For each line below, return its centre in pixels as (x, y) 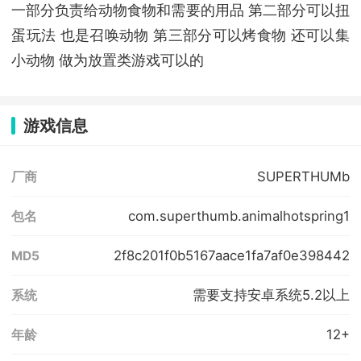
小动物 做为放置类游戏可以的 (108, 60)
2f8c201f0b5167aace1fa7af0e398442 (231, 255)
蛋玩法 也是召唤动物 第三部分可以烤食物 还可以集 (180, 35)
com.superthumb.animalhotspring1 (239, 216)
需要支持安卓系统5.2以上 (271, 295)
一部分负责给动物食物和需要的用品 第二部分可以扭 (180, 10)
